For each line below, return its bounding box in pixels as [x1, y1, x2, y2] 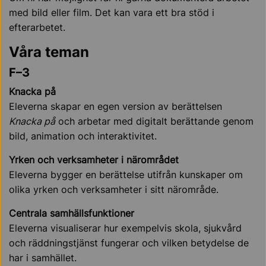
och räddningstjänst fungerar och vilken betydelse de [9, 237, 249, 249]
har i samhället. [9, 252, 77, 264]
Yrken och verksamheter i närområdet [9, 154, 179, 166]
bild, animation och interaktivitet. [9, 130, 157, 142]
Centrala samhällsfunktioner [9, 207, 134, 220]
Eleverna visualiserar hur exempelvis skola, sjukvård [9, 222, 242, 235]
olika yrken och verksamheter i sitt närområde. [9, 183, 218, 196]
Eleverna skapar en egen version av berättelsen [9, 100, 222, 113]
